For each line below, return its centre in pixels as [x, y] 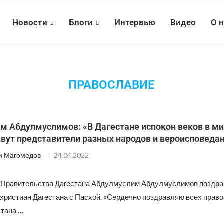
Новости [30, 22]
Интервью [135, 22]
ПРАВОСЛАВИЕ [112, 85]
